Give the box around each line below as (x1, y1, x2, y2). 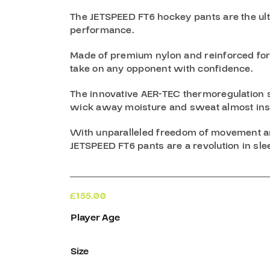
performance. (70, 24, 134, 37)
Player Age (71, 211, 120, 225)
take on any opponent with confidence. (70, 62, 253, 76)
